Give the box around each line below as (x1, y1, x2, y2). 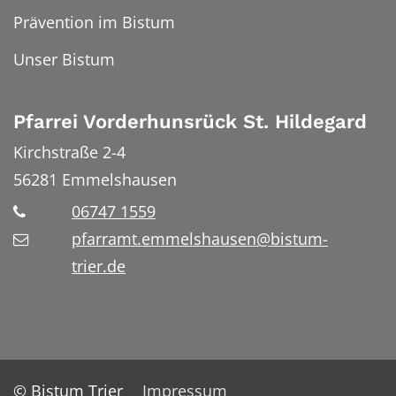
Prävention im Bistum (13, 11, 175, 34)
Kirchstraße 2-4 (13, 141, 126, 163)
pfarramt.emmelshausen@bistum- (72, 228, 328, 250)
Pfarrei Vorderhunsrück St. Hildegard (13, 110, 367, 133)
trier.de (72, 255, 126, 278)
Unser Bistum (13, 49, 115, 71)
